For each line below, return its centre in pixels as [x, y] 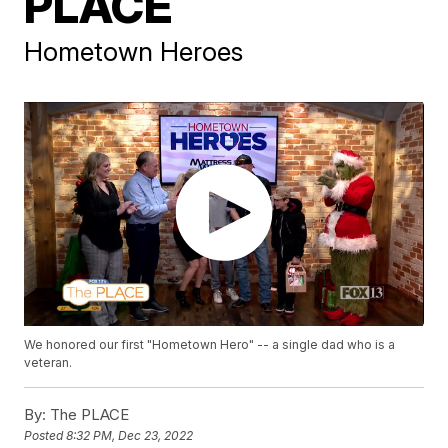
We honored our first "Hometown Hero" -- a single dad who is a [210, 345]
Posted [45, 436]
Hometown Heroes [134, 51]
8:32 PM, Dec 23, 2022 [130, 436]
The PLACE [88, 415]
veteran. [48, 363]
